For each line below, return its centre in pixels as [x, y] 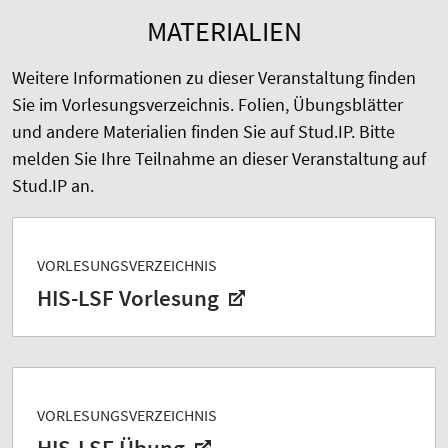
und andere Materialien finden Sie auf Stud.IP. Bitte [203, 132]
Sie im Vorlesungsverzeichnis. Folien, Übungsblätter [207, 105]
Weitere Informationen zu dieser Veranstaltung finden [214, 78]
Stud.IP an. [53, 186]
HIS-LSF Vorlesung [130, 298]
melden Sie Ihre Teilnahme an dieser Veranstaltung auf [219, 159]
